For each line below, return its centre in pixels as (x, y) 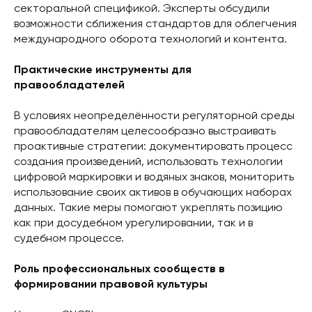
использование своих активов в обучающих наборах (153, 193)
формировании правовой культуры (111, 284)
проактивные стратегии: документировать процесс (153, 147)
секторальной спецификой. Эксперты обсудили (142, 9)
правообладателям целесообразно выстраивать (145, 131)
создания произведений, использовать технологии (148, 162)
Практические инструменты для (103, 70)
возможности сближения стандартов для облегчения (155, 24)
